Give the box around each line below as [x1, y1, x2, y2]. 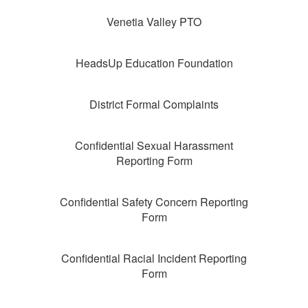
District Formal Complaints [89, 96, 219, 113]
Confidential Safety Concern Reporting [60, 194, 248, 210]
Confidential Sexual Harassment [75, 137, 233, 154]
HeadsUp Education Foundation [75, 55, 233, 71]
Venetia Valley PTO [107, 14, 201, 30]
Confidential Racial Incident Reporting [61, 250, 247, 267]
